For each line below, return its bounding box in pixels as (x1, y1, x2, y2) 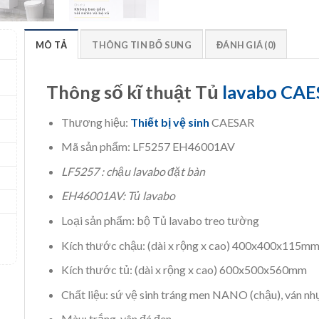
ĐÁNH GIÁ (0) (216, 38, 276, 51)
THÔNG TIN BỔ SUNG (92, 38, 192, 51)
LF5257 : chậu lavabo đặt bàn (61, 164, 205, 178)
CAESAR (211, 115, 254, 129)
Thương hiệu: (61, 115, 130, 129)
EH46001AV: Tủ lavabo (61, 189, 175, 203)
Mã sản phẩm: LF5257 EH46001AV (61, 140, 235, 154)
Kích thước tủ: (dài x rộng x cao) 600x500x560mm (61, 263, 307, 277)
